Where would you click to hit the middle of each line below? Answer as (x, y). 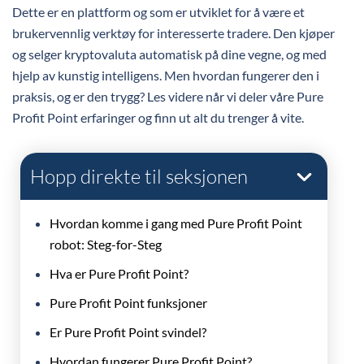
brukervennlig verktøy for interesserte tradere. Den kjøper (173, 33)
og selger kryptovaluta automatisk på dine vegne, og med (169, 54)
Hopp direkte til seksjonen (139, 176)
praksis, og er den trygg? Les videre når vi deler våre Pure (168, 96)
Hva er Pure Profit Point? (120, 273)
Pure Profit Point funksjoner (128, 303)
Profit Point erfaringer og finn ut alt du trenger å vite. (158, 117)
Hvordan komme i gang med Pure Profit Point (176, 223)
